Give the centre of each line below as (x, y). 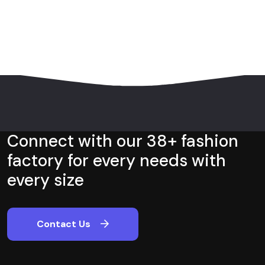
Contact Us (64, 224)
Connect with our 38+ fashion (123, 141)
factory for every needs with (117, 161)
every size (46, 180)
